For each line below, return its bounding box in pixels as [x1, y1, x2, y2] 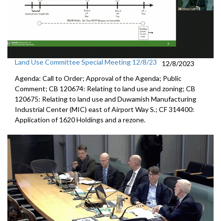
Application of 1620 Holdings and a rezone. [15, 115, 146, 124]
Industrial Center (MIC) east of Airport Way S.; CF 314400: [15, 105, 194, 114]
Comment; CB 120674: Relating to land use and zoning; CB [15, 84, 195, 93]
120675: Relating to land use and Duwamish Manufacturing [15, 95, 196, 104]
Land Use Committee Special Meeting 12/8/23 [15, 58, 157, 67]
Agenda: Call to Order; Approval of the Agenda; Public [15, 74, 182, 83]
